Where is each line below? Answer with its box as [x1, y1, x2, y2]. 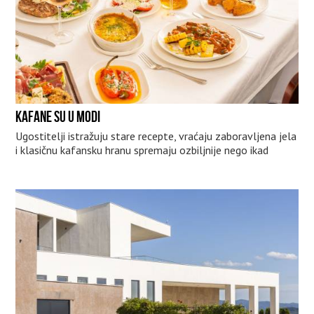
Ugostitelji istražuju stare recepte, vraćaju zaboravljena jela [15, 129, 297, 144]
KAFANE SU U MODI [15, 108, 101, 125]
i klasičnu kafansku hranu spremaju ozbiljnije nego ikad [15, 143, 269, 158]
